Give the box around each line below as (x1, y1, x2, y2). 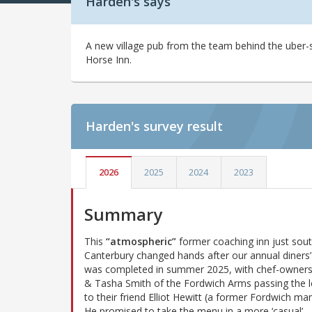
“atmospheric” (106, 234, 176, 248)
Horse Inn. (86, 53, 132, 67)
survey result (143, 118, 223, 135)
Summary (84, 202, 162, 226)
